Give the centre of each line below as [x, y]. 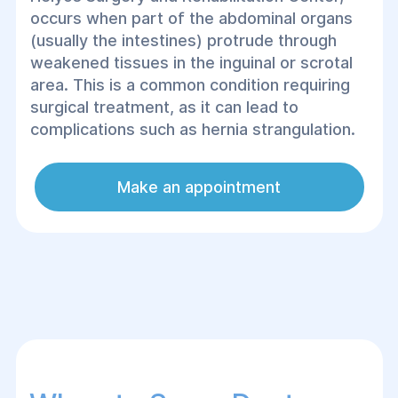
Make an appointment [199, 187]
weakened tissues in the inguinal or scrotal [191, 63]
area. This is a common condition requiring [190, 85]
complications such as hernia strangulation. [192, 129]
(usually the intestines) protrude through [183, 40]
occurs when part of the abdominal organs [191, 18]
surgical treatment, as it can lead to [164, 107]
